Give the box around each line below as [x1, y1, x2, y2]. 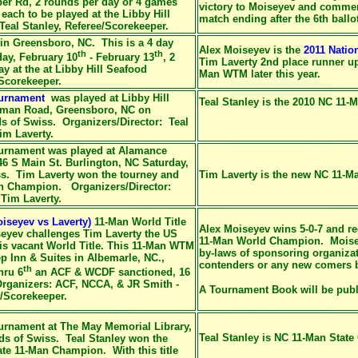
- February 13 [86, 51, 154, 64]
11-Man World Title [91, 216, 186, 228]
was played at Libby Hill [45, 92, 169, 104]
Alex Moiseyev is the [199, 44, 304, 56]
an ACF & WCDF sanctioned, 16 [32, 266, 190, 279]
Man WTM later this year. [199, 68, 320, 80]
